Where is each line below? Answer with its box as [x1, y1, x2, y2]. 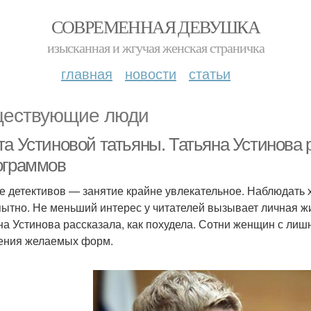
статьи [189, 63, 230, 83]
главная [61, 63, 112, 83]
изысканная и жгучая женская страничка [47, 38, 264, 57]
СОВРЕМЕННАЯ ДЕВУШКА [51, 15, 260, 38]
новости [125, 63, 176, 83]
